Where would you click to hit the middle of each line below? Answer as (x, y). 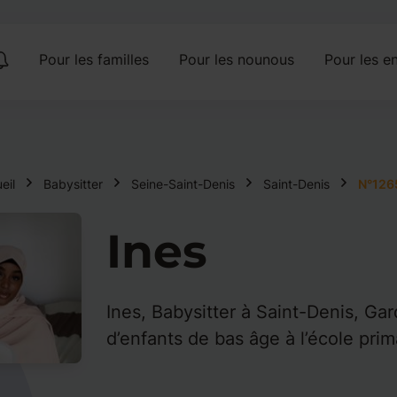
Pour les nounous (236, 59)
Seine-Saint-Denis (183, 184)
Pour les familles (93, 59)
